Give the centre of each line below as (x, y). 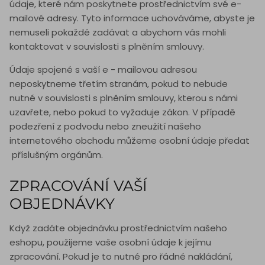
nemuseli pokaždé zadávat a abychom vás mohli (118, 33)
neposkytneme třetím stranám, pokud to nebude (119, 84)
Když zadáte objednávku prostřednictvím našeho (118, 228)
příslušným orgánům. (56, 155)
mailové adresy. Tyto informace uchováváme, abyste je (132, 18)
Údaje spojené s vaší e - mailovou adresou (103, 70)
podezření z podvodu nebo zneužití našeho (105, 127)
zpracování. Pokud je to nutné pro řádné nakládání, (121, 257)
